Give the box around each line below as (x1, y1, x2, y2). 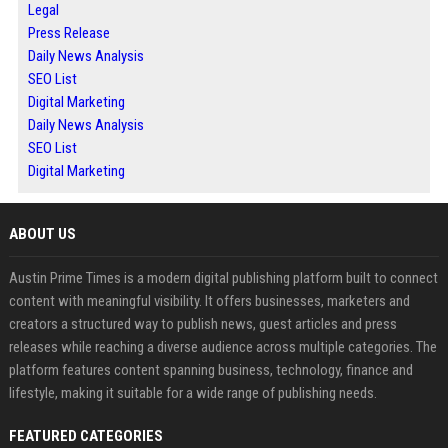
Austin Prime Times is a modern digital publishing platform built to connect (8, 269, 438, 287)
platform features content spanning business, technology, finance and (8, 361, 413, 379)
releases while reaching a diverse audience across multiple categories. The (8, 338, 437, 356)
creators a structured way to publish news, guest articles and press (8, 315, 397, 333)
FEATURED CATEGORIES (8, 427, 163, 445)
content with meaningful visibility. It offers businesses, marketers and (8, 292, 410, 310)
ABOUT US (8, 225, 76, 243)
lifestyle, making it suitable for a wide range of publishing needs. (8, 384, 377, 402)
